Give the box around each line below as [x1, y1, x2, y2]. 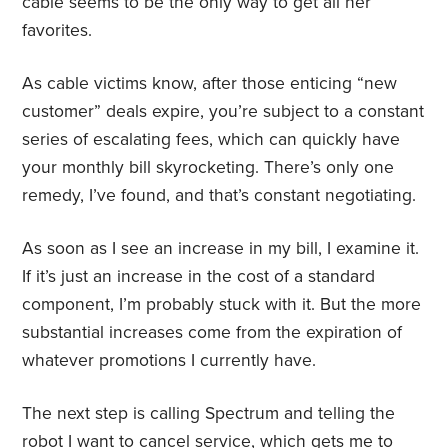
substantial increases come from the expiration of [22, 322, 403, 344]
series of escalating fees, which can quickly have [22, 129, 401, 151]
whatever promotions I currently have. [22, 350, 317, 372]
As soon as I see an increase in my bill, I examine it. [22, 238, 420, 260]
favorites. [22, 20, 93, 42]
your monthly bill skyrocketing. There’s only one [22, 157, 395, 179]
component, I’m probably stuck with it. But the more [22, 294, 422, 316]
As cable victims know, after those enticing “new [22, 73, 398, 95]
